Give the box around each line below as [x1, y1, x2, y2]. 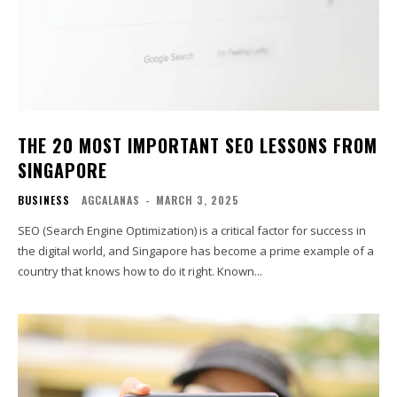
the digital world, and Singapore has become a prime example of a [18, 243, 374, 260]
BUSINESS [18, 192, 70, 208]
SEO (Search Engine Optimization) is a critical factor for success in [18, 222, 366, 239]
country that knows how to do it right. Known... [18, 263, 262, 280]
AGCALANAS [82, 192, 140, 208]
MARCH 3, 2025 [156, 192, 239, 208]
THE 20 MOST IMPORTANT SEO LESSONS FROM [18, 132, 378, 160]
